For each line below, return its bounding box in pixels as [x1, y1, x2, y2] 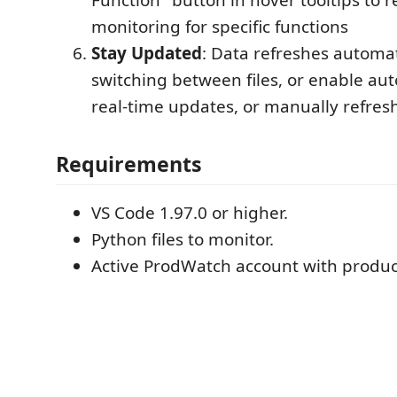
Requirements [56, 150, 202, 178]
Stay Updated [91, 41, 202, 65]
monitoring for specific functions [91, 14, 348, 38]
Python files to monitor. [91, 228, 274, 251]
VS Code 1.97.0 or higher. [91, 201, 288, 224]
